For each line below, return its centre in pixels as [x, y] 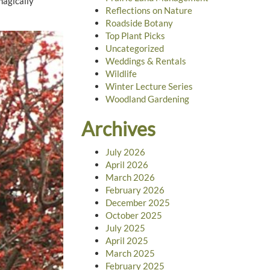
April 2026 [127, 164]
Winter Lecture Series [149, 86]
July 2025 [125, 228]
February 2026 [135, 190]
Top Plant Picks [135, 36]
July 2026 [125, 152]
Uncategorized [134, 49]
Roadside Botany [139, 23]
